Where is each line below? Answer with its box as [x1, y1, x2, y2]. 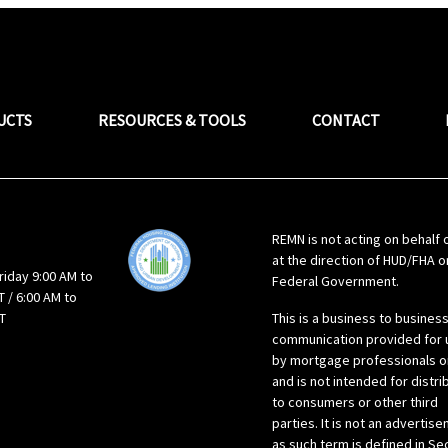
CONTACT [311, 110, 380, 130]
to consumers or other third [272, 393, 439, 411]
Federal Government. [272, 272, 400, 290]
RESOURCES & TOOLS [97, 110, 246, 130]
